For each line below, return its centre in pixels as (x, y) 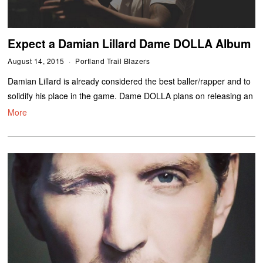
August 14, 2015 (36, 61)
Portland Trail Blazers (113, 61)
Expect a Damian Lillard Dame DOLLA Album (129, 44)
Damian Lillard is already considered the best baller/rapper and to (129, 81)
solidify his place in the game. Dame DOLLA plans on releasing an (131, 96)
